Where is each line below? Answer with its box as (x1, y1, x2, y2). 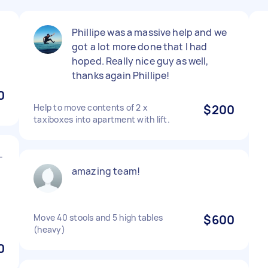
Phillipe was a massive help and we (72, 26, 227, 39)
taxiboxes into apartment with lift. (33, 114, 170, 125)
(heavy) (33, 224, 65, 235)
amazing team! (72, 165, 140, 178)
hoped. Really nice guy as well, (72, 54, 209, 68)
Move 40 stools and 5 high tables (33, 212, 163, 223)
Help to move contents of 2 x (33, 102, 148, 113)
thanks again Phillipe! (72, 69, 170, 82)
